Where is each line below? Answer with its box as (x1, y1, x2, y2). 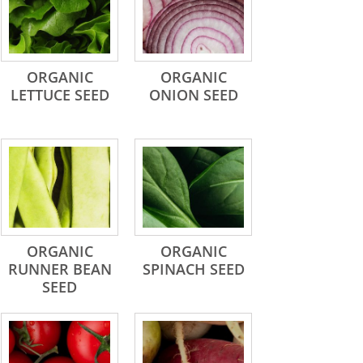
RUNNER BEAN (7, 259, 112, 279)
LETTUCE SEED (10, 85, 109, 105)
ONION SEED (148, 85, 238, 105)
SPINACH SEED (142, 259, 245, 279)
